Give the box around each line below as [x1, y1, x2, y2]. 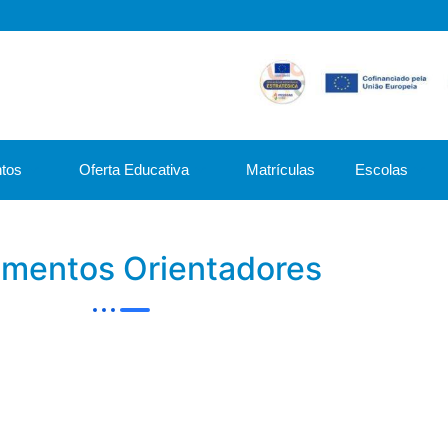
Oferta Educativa [79, 160, 189, 178]
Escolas [355, 160, 408, 178]
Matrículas [246, 160, 315, 178]
